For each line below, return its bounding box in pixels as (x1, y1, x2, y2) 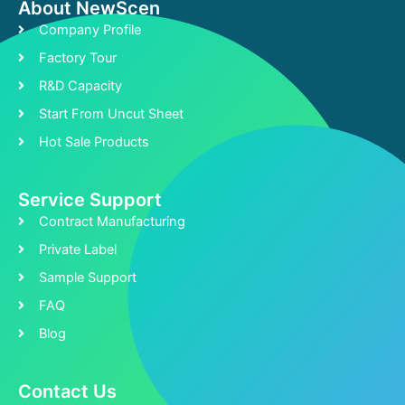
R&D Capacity (38, 78, 122, 95)
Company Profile (38, 22, 141, 39)
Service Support (18, 189, 162, 212)
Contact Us (18, 381, 117, 403)
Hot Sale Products (38, 134, 149, 151)
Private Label (38, 241, 117, 259)
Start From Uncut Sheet (38, 106, 184, 123)
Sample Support (38, 269, 137, 287)
